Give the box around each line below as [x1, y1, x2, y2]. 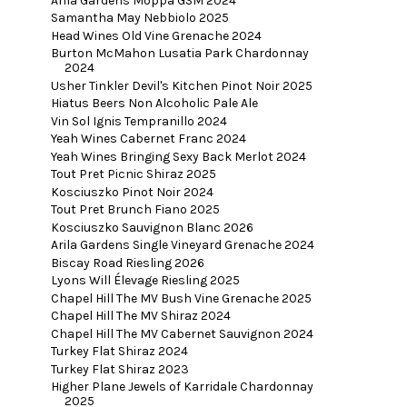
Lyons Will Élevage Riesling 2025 [50, 273, 240, 289]
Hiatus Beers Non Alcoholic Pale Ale [50, 95, 258, 112]
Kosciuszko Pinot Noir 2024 [50, 184, 213, 200]
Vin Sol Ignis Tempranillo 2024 [50, 113, 227, 129]
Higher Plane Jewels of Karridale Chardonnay [50, 379, 313, 395]
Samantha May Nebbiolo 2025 [50, 10, 229, 26]
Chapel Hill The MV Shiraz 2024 [50, 308, 231, 324]
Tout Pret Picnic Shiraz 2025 [50, 166, 216, 183]
